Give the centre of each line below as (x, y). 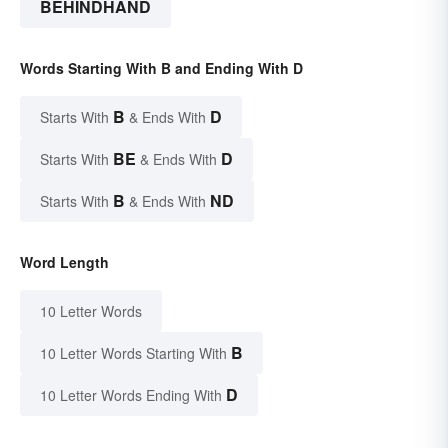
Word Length (64, 262)
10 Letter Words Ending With (131, 395)
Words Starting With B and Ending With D (161, 68)
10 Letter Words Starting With (133, 353)
